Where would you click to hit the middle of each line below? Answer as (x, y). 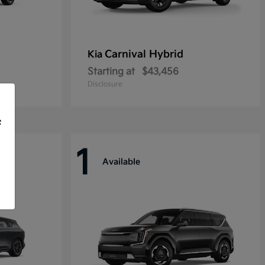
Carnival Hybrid (144, 54)
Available (121, 162)
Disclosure (105, 84)
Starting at (111, 72)
